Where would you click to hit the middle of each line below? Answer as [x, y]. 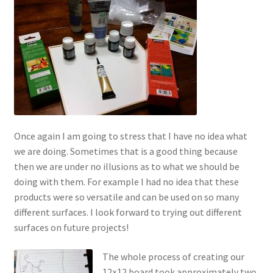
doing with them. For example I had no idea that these [126, 182]
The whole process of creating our [173, 257]
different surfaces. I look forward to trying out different [128, 212]
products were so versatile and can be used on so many [126, 197]
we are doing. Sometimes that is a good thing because [126, 151]
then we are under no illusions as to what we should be [126, 167]
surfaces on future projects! [71, 228]
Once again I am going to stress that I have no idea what [130, 136]
